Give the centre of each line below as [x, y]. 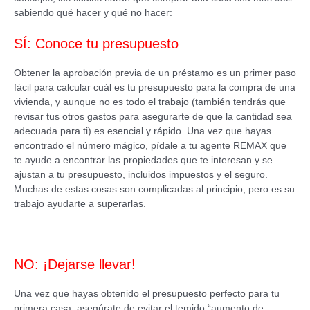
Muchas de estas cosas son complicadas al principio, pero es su [154, 189]
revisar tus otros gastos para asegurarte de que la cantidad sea [153, 116]
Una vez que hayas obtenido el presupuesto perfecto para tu [147, 293]
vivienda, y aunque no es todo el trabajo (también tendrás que [150, 102]
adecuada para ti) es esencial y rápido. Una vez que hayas [143, 131]
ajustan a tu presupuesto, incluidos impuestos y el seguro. [141, 174]
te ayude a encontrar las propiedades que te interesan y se [143, 160]
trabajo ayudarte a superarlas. [80, 203]
